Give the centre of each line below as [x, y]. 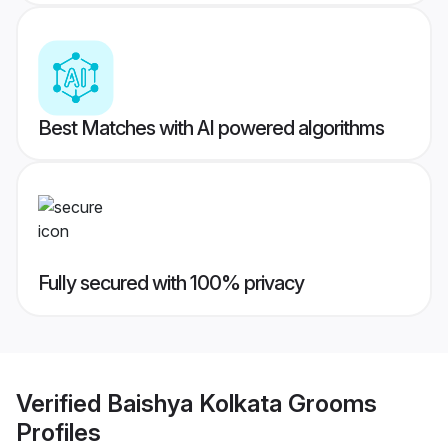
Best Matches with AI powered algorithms [211, 128]
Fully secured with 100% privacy [171, 283]
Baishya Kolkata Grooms [242, 403]
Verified [61, 403]
